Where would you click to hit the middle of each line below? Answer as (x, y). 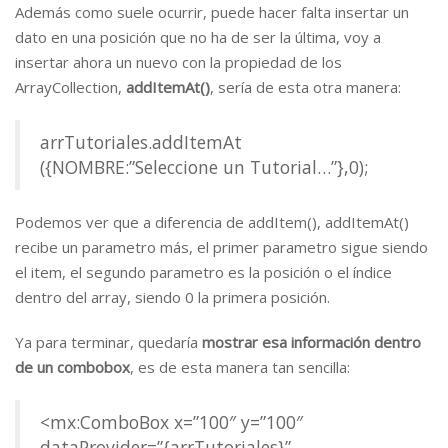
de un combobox (72, 367)
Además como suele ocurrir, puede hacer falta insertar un (212, 12)
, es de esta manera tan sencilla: (240, 367)
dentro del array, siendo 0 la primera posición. (172, 297)
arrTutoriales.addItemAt (141, 142)
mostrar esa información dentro (311, 342)
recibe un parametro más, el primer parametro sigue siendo (221, 247)
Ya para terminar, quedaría (108, 342)
